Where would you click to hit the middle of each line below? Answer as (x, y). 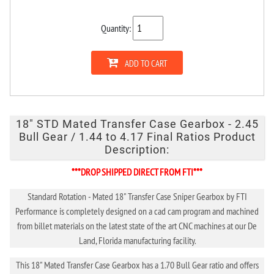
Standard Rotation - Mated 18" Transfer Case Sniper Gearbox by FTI (137, 196)
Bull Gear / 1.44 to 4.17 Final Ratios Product (137, 137)
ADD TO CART (146, 64)
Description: (137, 150)
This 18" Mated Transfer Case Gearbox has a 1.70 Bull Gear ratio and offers (137, 265)
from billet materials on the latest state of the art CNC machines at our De (137, 225)
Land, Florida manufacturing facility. (137, 240)
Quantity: (117, 28)
